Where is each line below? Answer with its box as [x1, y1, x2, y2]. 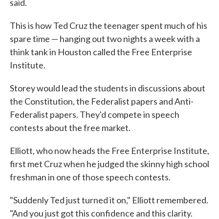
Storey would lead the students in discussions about [10, 83, 205, 93]
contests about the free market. [10, 122, 131, 133]
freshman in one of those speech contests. [10, 172, 171, 182]
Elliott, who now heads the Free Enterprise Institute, [10, 145, 209, 156]
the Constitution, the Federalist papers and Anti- [10, 96, 194, 107]
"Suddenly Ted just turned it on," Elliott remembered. [10, 195, 208, 205]
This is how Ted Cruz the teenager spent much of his [10, 20, 207, 31]
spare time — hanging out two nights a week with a [10, 33, 200, 44]
